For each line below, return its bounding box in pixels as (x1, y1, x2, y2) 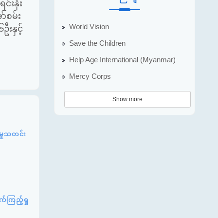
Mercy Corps (69, 72, 111, 80)
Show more (112, 95, 143, 103)
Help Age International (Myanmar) (69, 55, 176, 64)
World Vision (69, 22, 109, 31)
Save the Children (69, 39, 126, 47)
